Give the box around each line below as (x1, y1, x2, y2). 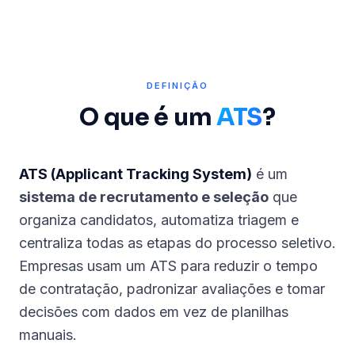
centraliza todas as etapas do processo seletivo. (19, 235, 336, 251)
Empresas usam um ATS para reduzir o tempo (19, 258, 318, 274)
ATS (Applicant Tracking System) (19, 166, 252, 182)
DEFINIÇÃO (147, 80, 208, 91)
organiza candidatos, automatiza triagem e (19, 212, 299, 228)
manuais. (19, 326, 77, 343)
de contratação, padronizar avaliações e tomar (19, 281, 325, 297)
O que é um (79, 102, 216, 132)
